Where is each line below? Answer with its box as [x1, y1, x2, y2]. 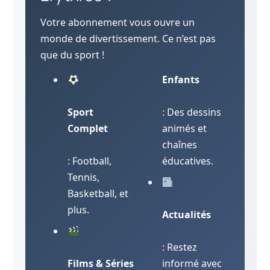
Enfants [162, 73, 199, 87]
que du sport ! [40, 48, 105, 61]
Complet [67, 122, 108, 136]
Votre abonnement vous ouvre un [40, 15, 195, 29]
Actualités [162, 208, 211, 222]
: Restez [162, 240, 197, 254]
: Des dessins [162, 105, 221, 119]
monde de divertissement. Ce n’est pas [40, 31, 216, 45]
